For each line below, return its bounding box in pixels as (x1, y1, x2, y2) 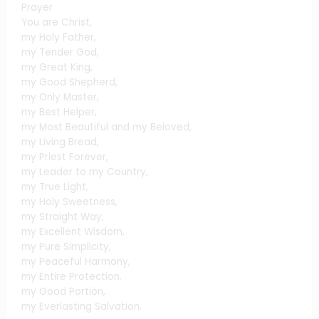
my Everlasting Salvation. (21, 299, 142, 313)
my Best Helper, (21, 105, 97, 119)
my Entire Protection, (21, 269, 122, 283)
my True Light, (21, 179, 88, 194)
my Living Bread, (21, 135, 99, 149)
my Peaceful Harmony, (21, 254, 130, 268)
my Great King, (21, 60, 93, 74)
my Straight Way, (21, 209, 104, 224)
